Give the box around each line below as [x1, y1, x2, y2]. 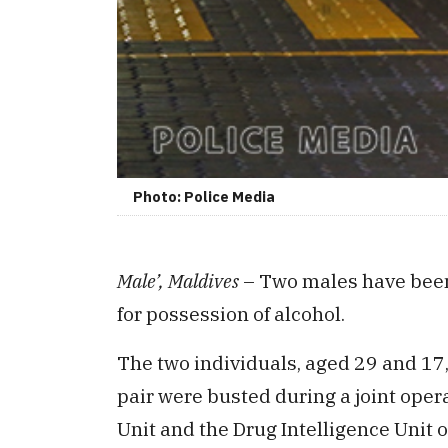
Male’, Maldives [117, 268, 239, 294]
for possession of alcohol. [117, 301, 345, 327]
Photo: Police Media [133, 187, 275, 207]
